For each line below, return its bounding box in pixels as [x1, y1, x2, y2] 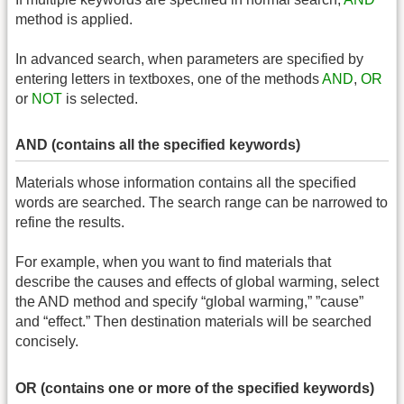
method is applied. [15, 11, 133, 27]
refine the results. [15, 214, 124, 230]
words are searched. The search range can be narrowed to [15, 194, 388, 210]
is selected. [62, 91, 138, 107]
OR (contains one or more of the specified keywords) [15, 380, 374, 396]
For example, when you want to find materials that [15, 254, 331, 271]
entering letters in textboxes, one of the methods [15, 71, 322, 87]
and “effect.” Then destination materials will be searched [15, 314, 372, 330]
